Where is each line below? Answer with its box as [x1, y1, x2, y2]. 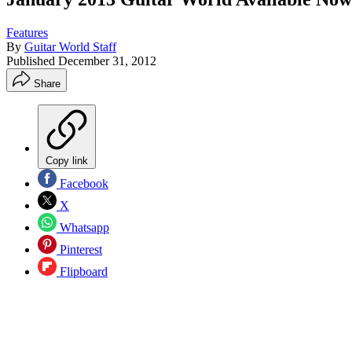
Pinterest [57, 242, 102, 256]
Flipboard [57, 264, 108, 278]
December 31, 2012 [58, 53, 156, 68]
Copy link [46, 154, 88, 167]
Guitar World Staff [24, 39, 116, 53]
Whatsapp [57, 220, 109, 234]
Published [6, 53, 58, 68]
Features [6, 25, 48, 39]
